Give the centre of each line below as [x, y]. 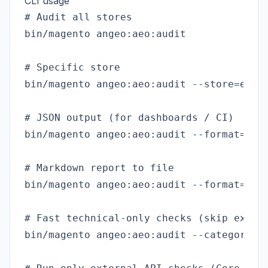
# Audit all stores [78, 17]
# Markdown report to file [99, 168]
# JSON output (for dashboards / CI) [129, 118]
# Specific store [72, 67]
